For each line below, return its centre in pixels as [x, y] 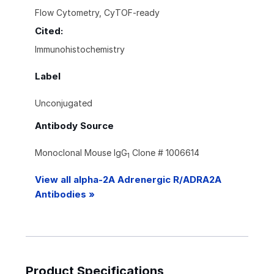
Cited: [49, 31]
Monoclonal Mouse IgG [81, 153]
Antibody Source [74, 126]
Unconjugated [64, 103]
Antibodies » [65, 194]
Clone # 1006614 [165, 153]
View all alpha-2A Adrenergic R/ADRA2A [128, 180]
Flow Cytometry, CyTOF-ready [97, 13]
